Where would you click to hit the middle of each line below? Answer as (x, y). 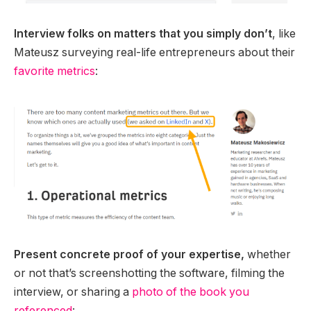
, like (284, 33)
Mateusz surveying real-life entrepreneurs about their (154, 52)
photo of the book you (191, 292)
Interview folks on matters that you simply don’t (143, 33)
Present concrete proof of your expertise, (131, 255)
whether (269, 255)
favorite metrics (54, 71)
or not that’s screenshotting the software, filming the (149, 274)
